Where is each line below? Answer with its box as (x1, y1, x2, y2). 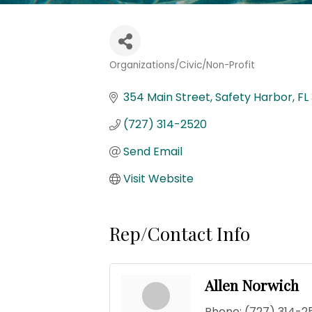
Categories (109, 68, 181, 87)
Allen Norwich (205, 274, 299, 295)
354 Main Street (123, 89, 210, 105)
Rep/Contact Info (109, 221, 250, 246)
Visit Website (123, 171, 194, 187)
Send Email (123, 143, 182, 159)
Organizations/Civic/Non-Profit (109, 58, 255, 72)
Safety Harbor (215, 89, 292, 105)
